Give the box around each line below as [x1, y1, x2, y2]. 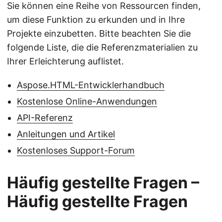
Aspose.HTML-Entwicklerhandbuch [17, 80, 165, 91]
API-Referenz [17, 112, 73, 123]
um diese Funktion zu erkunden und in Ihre [7, 14, 185, 25]
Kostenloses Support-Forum [17, 145, 135, 156]
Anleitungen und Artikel [17, 129, 115, 140]
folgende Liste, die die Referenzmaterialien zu [7, 42, 198, 53]
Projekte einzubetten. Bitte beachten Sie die [7, 28, 191, 39]
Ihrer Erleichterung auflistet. [7, 56, 124, 67]
